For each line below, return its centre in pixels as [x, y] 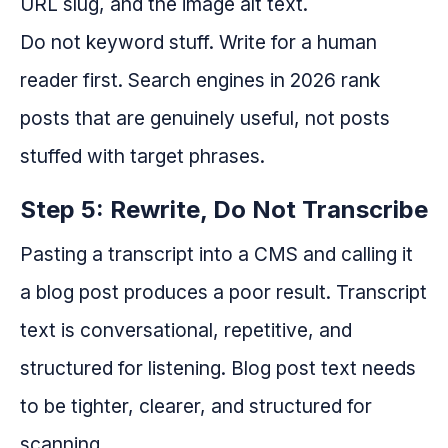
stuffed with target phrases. [142, 156]
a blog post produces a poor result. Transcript [223, 292]
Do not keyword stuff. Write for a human [198, 42]
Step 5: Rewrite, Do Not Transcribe [224, 210]
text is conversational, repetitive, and [186, 330]
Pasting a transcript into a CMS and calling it [216, 254]
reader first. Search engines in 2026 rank [200, 80]
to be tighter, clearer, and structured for [196, 406]
